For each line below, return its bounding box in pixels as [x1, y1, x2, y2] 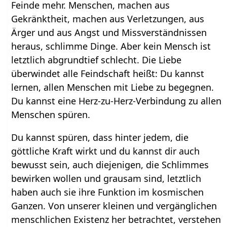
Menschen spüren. [11, 108, 91, 121]
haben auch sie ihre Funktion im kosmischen [11, 186, 204, 199]
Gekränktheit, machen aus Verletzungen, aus [11, 13, 205, 25]
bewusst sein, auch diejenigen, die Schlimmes [11, 159, 209, 171]
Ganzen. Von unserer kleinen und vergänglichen [11, 200, 217, 212]
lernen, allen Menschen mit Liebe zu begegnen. [11, 81, 214, 94]
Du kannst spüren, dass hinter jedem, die [11, 131, 189, 144]
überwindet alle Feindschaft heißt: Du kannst [11, 67, 205, 80]
